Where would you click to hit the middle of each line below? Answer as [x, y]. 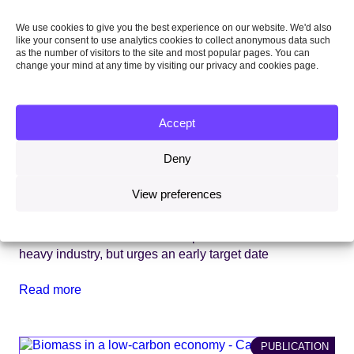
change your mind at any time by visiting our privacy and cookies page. [167, 65]
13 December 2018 [73, 213]
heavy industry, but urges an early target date [147, 254]
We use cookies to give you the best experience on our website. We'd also [174, 27]
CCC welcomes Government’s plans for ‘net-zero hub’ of [176, 237]
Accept [177, 122]
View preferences [177, 194]
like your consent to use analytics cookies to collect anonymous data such [173, 40]
